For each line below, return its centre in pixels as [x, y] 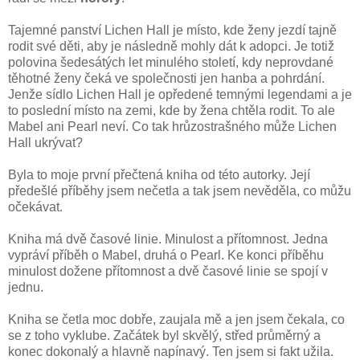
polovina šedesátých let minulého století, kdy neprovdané [171, 62]
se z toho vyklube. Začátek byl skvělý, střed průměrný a [164, 335]
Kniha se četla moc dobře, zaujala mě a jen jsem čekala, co [176, 319]
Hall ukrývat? [45, 142]
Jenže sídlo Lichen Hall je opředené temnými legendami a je [180, 94]
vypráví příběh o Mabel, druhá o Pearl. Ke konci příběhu [166, 255]
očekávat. [35, 207]
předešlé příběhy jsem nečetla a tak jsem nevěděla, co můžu [180, 190]
